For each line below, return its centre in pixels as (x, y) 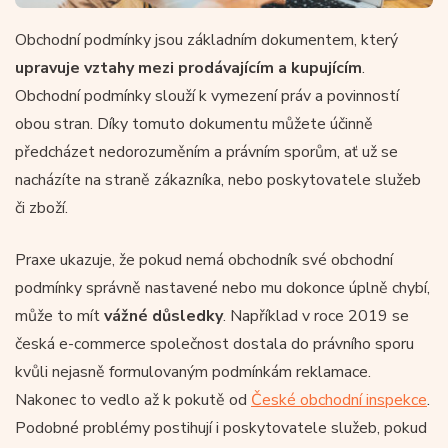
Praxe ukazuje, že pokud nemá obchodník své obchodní (204, 259)
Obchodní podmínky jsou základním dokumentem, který (206, 39)
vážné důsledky (163, 315)
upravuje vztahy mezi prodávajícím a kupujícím (188, 67)
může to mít (59, 315)
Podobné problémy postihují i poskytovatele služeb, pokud (221, 427)
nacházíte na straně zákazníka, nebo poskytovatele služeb (218, 179)
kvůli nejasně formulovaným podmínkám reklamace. (193, 371)
